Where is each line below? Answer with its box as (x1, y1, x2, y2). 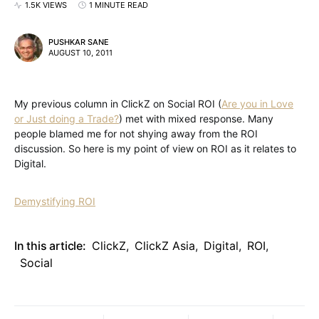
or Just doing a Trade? (14, 113, 119, 125)
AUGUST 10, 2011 (48, 48, 113, 58)
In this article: (14, 239, 86, 253)
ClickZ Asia (134, 239, 195, 253)
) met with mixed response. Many (119, 113, 273, 125)
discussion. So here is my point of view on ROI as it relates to (14, 142, 296, 155)
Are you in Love (221, 98, 293, 110)
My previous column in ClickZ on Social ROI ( (14, 98, 221, 110)
